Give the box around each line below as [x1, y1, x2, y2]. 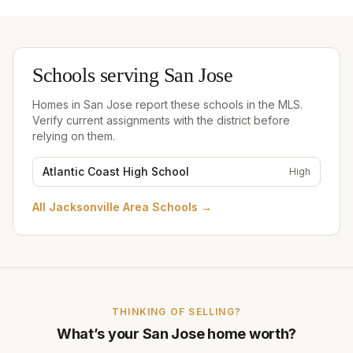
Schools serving [32, 64, 164, 91]
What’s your [56, 325, 143, 342]
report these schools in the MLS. [132, 98, 303, 111]
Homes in [32, 98, 84, 111]
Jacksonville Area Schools [49, 200, 198, 214]
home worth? [204, 325, 297, 342]
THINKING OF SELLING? [112, 306, 241, 318]
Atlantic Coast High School [43, 165, 189, 178]
